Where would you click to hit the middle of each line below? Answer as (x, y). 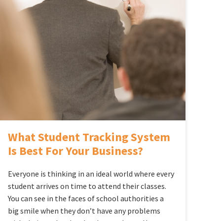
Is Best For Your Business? (75, 150)
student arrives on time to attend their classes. (87, 186)
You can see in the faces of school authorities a (86, 198)
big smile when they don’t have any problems (84, 210)
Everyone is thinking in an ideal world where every (91, 173)
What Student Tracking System (89, 137)
